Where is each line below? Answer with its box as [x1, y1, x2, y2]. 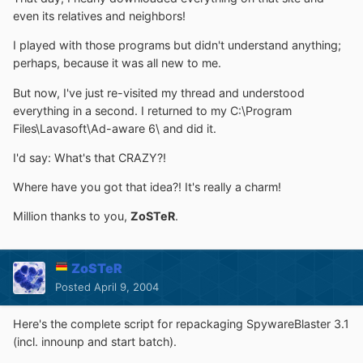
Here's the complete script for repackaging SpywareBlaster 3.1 [13, 317, 349, 331]
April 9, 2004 [94, 280, 159, 294]
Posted [55, 280, 94, 294]
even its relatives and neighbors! [13, 8, 186, 23]
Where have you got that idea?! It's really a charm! [13, 180, 281, 194]
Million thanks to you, [13, 209, 130, 224]
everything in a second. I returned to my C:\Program [13, 103, 292, 117]
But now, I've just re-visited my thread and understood [13, 85, 305, 100]
